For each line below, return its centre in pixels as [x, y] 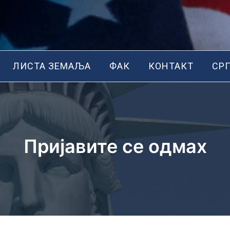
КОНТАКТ [171, 66]
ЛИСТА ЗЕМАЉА [52, 66]
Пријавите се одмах [115, 146]
